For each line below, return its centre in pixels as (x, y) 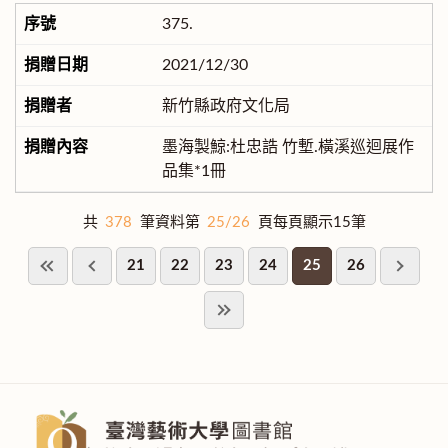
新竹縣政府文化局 (225, 106)
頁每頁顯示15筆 (311, 223)
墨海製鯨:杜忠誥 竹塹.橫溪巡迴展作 (287, 147)
